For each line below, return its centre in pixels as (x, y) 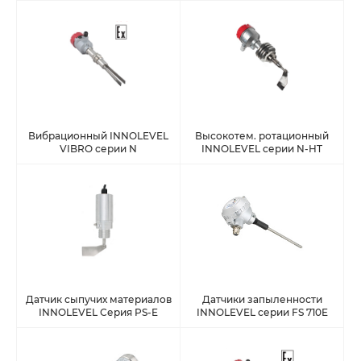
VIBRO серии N (98, 149)
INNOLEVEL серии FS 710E (262, 313)
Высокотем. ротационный (262, 136)
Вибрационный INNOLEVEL (98, 136)
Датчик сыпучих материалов (98, 300)
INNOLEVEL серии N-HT (262, 149)
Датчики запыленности (262, 300)
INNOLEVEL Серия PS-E (98, 313)
